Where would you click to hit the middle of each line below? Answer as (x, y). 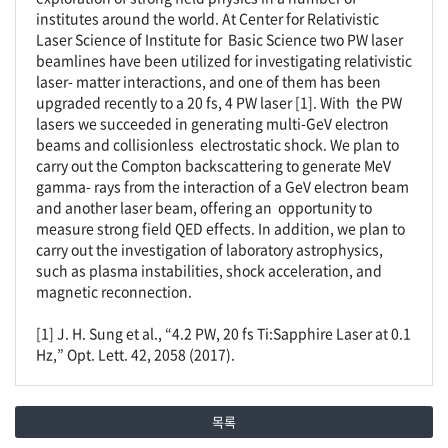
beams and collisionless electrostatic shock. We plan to (217, 144)
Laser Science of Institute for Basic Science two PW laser (219, 39)
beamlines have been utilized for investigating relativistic (224, 60)
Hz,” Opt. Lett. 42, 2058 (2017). (135, 354)
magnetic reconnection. (114, 291)
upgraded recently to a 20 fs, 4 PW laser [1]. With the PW (219, 102)
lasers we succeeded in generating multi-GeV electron (212, 123)
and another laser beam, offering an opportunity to (204, 207)
